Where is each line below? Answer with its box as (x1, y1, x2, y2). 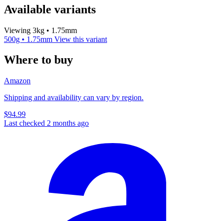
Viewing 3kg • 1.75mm (4, 26, 77, 35)
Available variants (4, 2, 96, 16)
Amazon (4, 76, 31, 85)
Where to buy (4, 53, 73, 67)
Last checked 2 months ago (4, 119, 89, 128)
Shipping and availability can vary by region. (4, 93, 144, 102)
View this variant (54, 35, 107, 43)
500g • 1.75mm (4, 35, 54, 43)
